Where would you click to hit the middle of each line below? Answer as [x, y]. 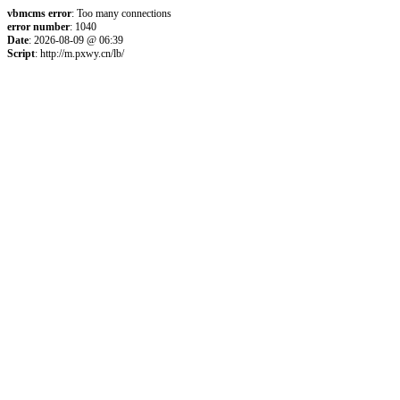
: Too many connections [121, 13]
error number [38, 27]
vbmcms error [39, 13]
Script [21, 54]
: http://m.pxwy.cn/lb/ [79, 54]
